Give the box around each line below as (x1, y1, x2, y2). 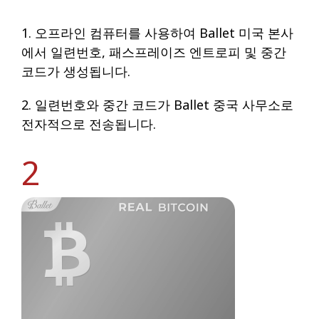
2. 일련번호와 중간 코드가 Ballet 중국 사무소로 (21, 96, 293, 114)
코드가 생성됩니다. (21, 63, 130, 80)
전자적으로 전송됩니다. (21, 115, 156, 133)
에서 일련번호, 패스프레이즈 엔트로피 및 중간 (21, 43, 286, 61)
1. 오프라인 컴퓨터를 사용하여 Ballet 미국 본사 (21, 24, 293, 42)
